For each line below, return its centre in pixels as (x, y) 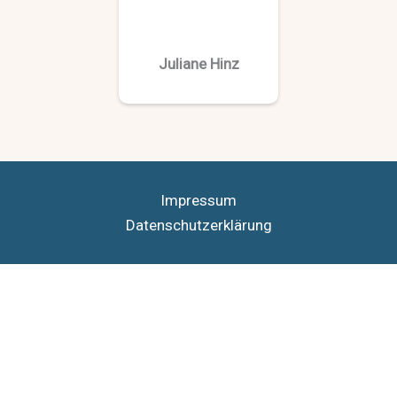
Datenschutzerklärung (198, 225)
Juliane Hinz (198, 64)
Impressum (198, 200)
